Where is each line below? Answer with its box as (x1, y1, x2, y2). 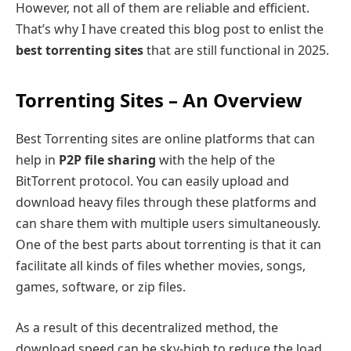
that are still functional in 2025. (143, 42, 332, 60)
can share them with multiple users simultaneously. (16, 215, 320, 233)
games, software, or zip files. (16, 278, 186, 296)
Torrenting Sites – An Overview (16, 87, 302, 114)
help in (16, 151, 59, 169)
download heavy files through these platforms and (16, 194, 317, 212)
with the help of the (156, 151, 275, 169)
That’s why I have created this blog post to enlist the (16, 20, 324, 38)
